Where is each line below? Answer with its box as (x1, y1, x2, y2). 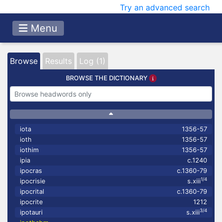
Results (45, 56, 72, 66)
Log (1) (79, 56, 106, 66)
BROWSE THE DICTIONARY (65, 74, 149, 82)
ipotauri (20, 209, 43, 216)
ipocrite (20, 198, 43, 206)
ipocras (20, 167, 42, 174)
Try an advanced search (120, 2, 210, 12)
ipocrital (20, 188, 44, 195)
